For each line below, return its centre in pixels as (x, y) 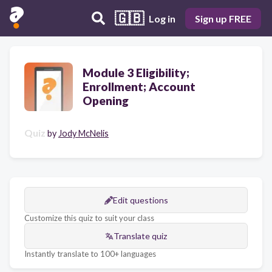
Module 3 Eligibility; (136, 73)
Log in (162, 18)
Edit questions (140, 200)
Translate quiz (140, 236)
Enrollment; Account (139, 87)
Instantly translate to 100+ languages (90, 254)
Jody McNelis (83, 133)
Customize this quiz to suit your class (89, 218)
